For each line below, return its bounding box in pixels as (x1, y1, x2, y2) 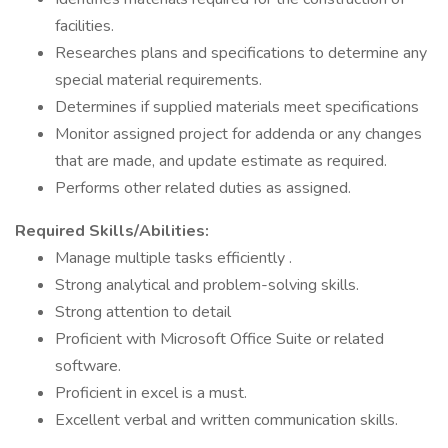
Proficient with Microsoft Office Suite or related (55, 328, 384, 350)
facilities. (55, 15, 114, 37)
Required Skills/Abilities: (15, 220, 209, 242)
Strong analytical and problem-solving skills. (55, 274, 359, 296)
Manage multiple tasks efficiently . (55, 247, 292, 269)
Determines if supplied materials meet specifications (55, 96, 419, 118)
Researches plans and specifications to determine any (55, 42, 427, 64)
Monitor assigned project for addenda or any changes (55, 123, 422, 145)
